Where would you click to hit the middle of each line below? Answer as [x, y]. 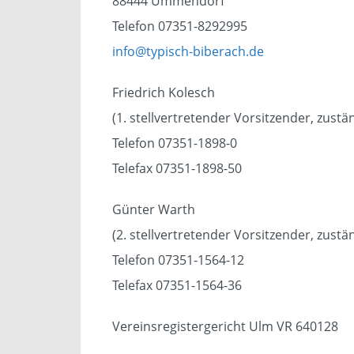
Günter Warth [154, 209]
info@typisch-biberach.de [188, 51]
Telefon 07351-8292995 [180, 26]
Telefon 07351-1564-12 [178, 260]
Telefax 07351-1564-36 [177, 285]
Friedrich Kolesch [164, 92]
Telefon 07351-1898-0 [175, 143]
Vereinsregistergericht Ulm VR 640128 [225, 326]
